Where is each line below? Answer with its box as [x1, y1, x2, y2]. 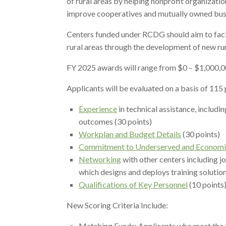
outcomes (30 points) [79, 117, 152, 126]
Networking [79, 154, 121, 164]
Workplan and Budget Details [79, 129, 181, 139]
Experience [79, 104, 117, 114]
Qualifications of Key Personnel [79, 180, 188, 189]
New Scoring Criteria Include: [67, 200, 168, 210]
